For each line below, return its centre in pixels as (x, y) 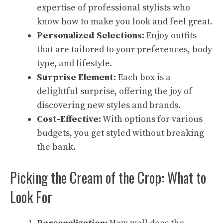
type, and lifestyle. (74, 63)
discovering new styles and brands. (109, 105)
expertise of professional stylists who (113, 8)
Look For (31, 197)
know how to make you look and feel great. (125, 22)
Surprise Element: (76, 77)
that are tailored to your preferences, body (124, 50)
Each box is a (143, 77)
